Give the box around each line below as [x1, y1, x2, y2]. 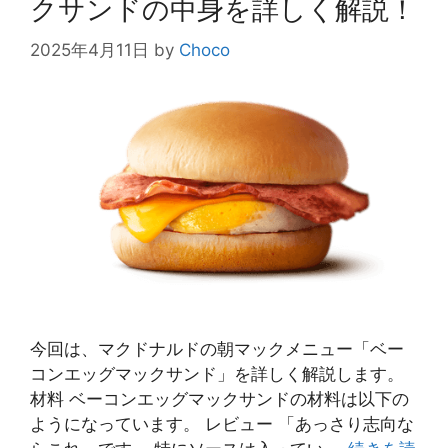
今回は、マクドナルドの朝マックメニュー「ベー [30, 338, 404, 359]
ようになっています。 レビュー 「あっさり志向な [30, 413, 414, 434]
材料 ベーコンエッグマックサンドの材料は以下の [30, 388, 409, 409]
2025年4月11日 [30, 39, 149, 60]
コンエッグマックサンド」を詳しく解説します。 [30, 363, 404, 384]
